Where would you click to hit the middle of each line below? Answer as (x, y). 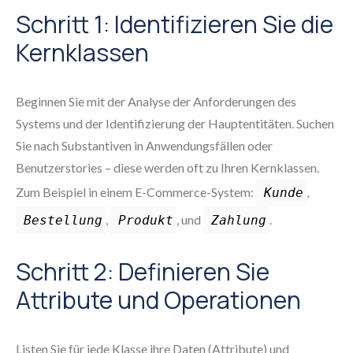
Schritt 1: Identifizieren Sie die (175, 24)
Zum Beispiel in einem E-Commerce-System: (136, 192)
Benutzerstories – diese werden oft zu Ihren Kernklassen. (167, 167)
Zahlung (239, 220)
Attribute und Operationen (158, 300)
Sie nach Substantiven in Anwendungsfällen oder (144, 145)
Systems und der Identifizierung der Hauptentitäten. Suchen (175, 123)
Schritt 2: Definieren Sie (143, 271)
